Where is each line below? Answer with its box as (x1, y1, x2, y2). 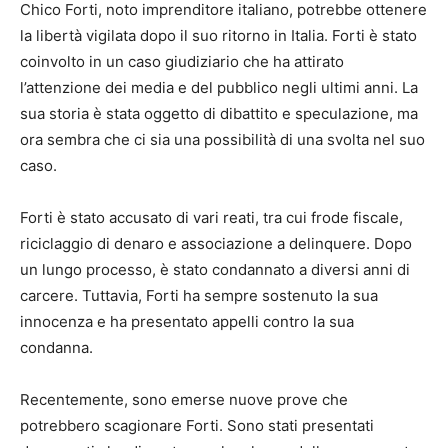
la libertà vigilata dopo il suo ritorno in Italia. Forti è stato (20, 26, 417, 46)
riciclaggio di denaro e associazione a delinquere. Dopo (20, 234, 412, 254)
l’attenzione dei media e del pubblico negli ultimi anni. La (20, 78, 418, 98)
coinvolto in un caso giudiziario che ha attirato (20, 52, 344, 72)
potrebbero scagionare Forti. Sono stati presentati (20, 416, 374, 436)
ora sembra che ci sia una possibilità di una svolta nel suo (20, 130, 425, 150)
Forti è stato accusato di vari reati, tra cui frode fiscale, (20, 208, 403, 228)
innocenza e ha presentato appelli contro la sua (20, 312, 354, 332)
